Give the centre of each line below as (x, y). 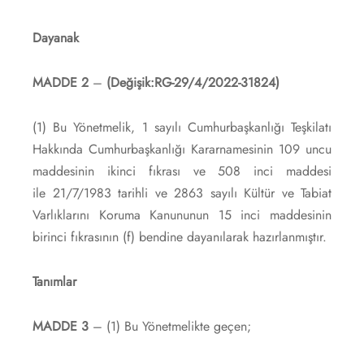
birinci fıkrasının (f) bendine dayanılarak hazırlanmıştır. (180, 236)
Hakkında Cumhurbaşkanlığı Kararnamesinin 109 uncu (182, 149)
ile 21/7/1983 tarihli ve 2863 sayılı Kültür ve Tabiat (182, 193)
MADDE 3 (61, 326)
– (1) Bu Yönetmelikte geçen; (170, 326)
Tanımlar (54, 281)
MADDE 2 (61, 82)
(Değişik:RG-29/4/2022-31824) (193, 82)
